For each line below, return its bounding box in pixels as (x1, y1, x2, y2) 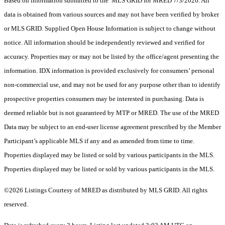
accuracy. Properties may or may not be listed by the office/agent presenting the (4, 53, 219, 61)
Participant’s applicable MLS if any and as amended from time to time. (4, 137, 194, 145)
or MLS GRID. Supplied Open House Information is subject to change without (4, 25, 215, 33)
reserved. (4, 200, 28, 208)
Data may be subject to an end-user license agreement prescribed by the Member (4, 123, 221, 131)
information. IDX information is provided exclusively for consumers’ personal (4, 67, 214, 75)
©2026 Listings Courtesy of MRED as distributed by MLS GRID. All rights (4, 186, 207, 194)
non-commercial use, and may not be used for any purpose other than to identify (4, 81, 220, 89)
